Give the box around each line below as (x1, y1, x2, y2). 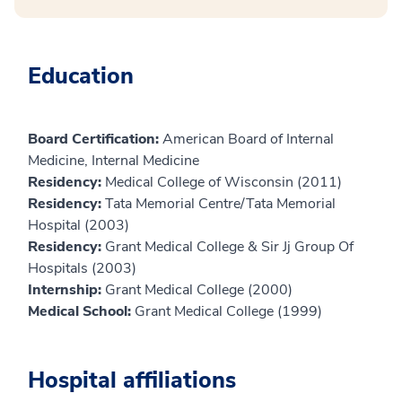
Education (28, 60, 134, 92)
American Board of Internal (162, 128, 334, 149)
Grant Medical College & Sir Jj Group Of (105, 236, 354, 257)
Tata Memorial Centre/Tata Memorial (105, 193, 336, 214)
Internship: (28, 279, 105, 300)
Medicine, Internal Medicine (28, 150, 199, 170)
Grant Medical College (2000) (105, 279, 293, 300)
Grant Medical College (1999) (135, 301, 322, 321)
